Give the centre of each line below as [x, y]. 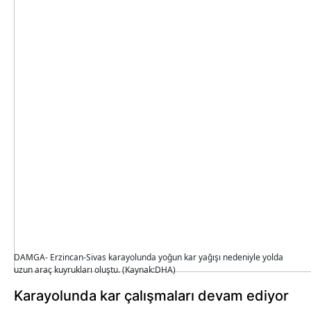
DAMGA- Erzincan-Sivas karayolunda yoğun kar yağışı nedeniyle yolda [149, 257]
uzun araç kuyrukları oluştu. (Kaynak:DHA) [95, 269]
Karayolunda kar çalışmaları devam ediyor [151, 295]
